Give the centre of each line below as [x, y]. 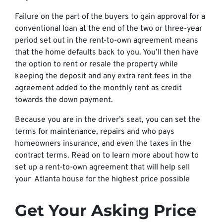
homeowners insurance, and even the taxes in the [103, 144]
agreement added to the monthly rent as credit [98, 88]
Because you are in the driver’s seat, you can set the [108, 120]
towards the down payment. [64, 100]
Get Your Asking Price [106, 210]
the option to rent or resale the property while [96, 64]
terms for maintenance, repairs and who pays [95, 132]
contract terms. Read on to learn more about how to [107, 156]
